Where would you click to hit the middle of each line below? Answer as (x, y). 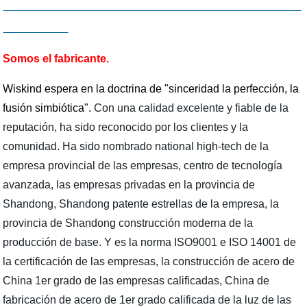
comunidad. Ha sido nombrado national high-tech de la (136, 146)
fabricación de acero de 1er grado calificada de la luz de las (147, 299)
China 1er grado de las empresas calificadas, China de (136, 280)
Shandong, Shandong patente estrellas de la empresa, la (141, 204)
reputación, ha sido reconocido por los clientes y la (126, 127)
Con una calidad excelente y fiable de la (192, 108)
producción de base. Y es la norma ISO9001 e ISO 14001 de (150, 242)
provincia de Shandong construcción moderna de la (128, 223)
